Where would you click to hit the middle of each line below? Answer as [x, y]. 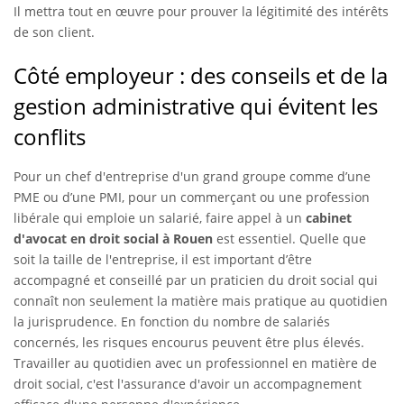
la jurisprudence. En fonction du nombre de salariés [172, 321]
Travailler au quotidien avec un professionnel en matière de [195, 363]
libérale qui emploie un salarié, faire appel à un [160, 217]
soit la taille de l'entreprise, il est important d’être [163, 259]
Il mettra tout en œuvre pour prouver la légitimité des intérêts [201, 11]
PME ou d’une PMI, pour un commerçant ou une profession [192, 197]
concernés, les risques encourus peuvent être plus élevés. [189, 342]
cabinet [329, 217]
